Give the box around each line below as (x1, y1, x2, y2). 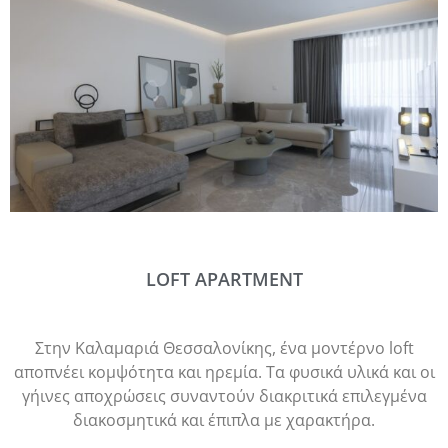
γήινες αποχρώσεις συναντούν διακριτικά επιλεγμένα (21, 385, 427, 408)
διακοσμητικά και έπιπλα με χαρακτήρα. (73, 409, 375, 432)
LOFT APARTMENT (145, 267, 303, 292)
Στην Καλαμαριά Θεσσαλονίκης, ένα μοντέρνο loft (34, 337, 414, 360)
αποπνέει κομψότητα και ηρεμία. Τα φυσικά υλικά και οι (13, 361, 435, 384)
